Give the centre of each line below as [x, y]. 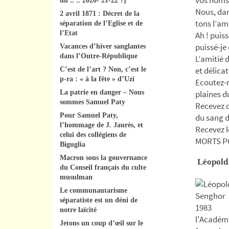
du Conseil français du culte [103, 167]
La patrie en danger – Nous [102, 92]
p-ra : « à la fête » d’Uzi [97, 79]
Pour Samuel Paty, [89, 115]
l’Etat [69, 33]
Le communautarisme [94, 190]
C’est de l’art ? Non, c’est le [103, 69]
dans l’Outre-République [99, 56]
